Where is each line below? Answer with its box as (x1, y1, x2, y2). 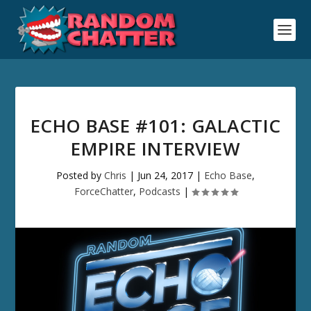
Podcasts (138, 185, 180, 198)
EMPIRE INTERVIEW (71, 136, 240, 161)
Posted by (56, 169, 104, 182)
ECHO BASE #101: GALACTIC (30, 113, 281, 138)
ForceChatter (74, 185, 133, 198)
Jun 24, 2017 (137, 169, 193, 182)
